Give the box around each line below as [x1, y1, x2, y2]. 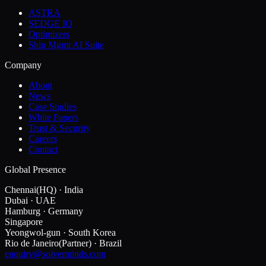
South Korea [68, 227, 116, 238]
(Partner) [59, 238, 91, 249]
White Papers [28, 112, 78, 123]
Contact [28, 144, 58, 155]
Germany [48, 206, 83, 217]
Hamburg [5, 206, 40, 217]
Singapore [5, 217, 43, 227]
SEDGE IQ [28, 18, 72, 29]
